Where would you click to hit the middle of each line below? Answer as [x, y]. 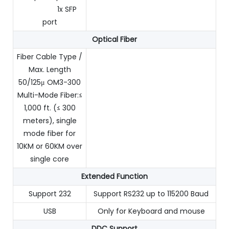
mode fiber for [50, 133]
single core [50, 159]
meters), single [50, 120]
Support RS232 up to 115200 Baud [151, 193]
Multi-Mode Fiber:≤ [50, 95]
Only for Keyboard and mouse [151, 211]
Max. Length [50, 69]
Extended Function [114, 176]
